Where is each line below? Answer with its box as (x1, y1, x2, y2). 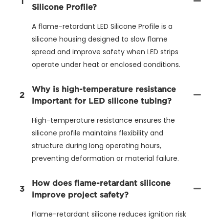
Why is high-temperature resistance (32, 84, 176, 93)
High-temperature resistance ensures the (32, 115, 175, 125)
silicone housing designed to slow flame (32, 34, 168, 44)
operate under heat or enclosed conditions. (32, 59, 180, 69)
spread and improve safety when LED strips (32, 46, 178, 57)
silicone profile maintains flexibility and (32, 128, 163, 138)
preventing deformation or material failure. (32, 153, 179, 163)
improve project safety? (32, 190, 129, 199)
